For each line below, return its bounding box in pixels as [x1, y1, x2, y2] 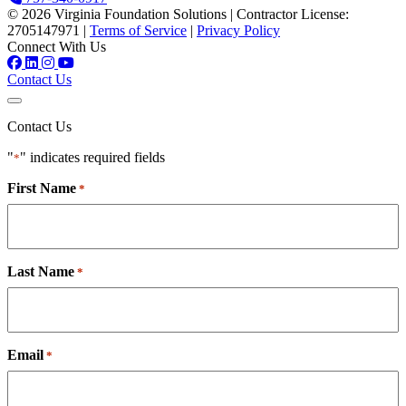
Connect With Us [7, 39, 106, 55]
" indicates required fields [20, 150, 165, 166]
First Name [7, 180, 76, 197]
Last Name [7, 264, 74, 280]
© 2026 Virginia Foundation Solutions [7, 6, 227, 23]
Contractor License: [237, 6, 349, 23]
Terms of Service [90, 23, 187, 39]
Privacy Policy [197, 23, 280, 39]
